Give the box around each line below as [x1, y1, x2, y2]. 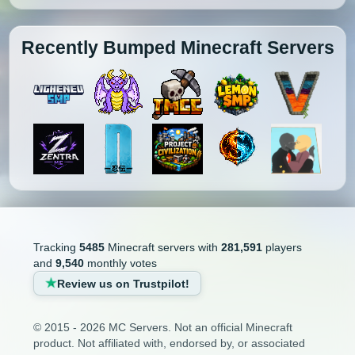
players [261, 241, 302, 254]
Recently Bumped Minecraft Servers [21, 37, 334, 59]
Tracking [32, 241, 79, 254]
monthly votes [83, 257, 157, 270]
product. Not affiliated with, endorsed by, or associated [32, 337, 305, 350]
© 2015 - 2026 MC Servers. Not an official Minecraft [32, 321, 292, 334]
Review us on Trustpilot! [56, 277, 189, 290]
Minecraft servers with [104, 241, 221, 254]
